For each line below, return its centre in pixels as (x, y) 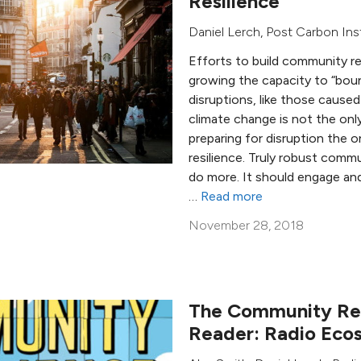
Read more (232, 196)
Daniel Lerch (224, 31)
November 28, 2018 (246, 225)
